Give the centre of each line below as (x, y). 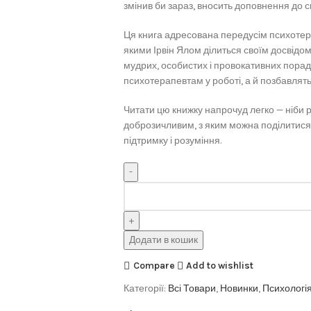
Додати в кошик (163, 240)
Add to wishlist (220, 265)
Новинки (239, 288)
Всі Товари (192, 288)
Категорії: (144, 288)
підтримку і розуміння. (172, 141)
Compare (154, 265)
